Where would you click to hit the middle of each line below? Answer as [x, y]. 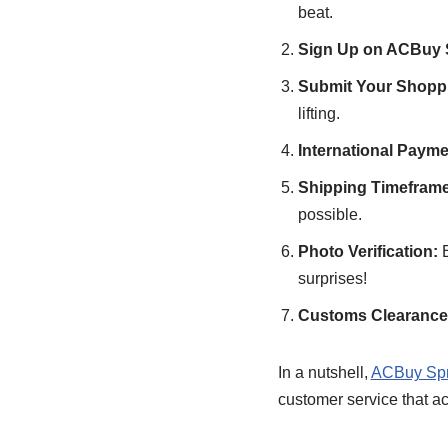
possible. [329, 214]
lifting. [318, 113]
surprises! [332, 278]
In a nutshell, [324, 372]
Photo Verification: [367, 251]
